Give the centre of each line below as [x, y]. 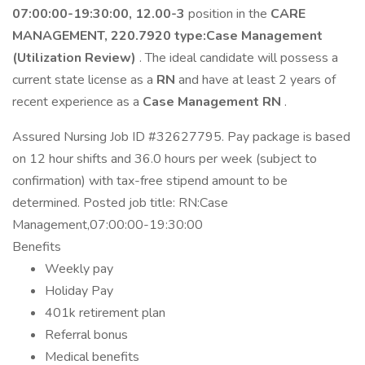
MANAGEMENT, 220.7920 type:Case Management [167, 36]
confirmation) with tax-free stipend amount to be [150, 181]
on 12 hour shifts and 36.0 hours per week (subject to [165, 159]
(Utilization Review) [74, 58]
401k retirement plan [105, 313]
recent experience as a [77, 102]
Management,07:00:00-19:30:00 [108, 225]
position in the [228, 14]
